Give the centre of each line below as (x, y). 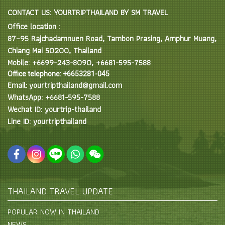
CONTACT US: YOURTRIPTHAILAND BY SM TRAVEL (88, 12)
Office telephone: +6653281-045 (59, 74)
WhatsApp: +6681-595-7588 (54, 97)
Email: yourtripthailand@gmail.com (65, 85)
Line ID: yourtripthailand (47, 121)
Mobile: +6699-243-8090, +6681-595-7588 (79, 63)
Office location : (34, 26)
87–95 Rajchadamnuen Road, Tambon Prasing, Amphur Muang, (112, 38)
